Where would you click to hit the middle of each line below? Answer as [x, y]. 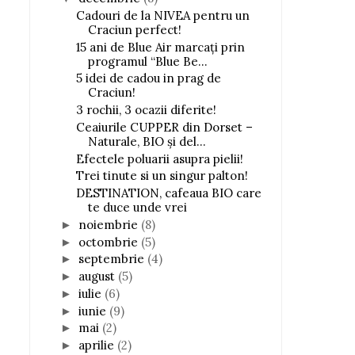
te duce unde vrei [137, 207]
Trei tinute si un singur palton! [162, 176]
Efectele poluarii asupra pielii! [159, 158]
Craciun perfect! [134, 29]
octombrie [110, 242]
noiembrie [110, 224]
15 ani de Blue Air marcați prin [160, 47]
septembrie [113, 259]
